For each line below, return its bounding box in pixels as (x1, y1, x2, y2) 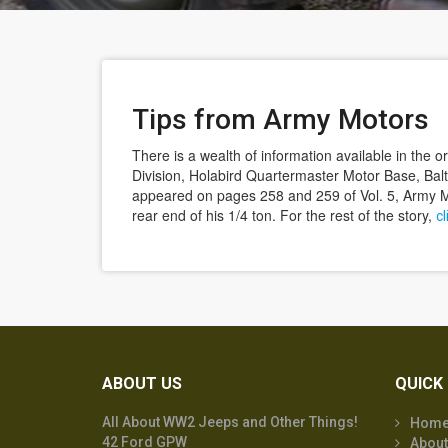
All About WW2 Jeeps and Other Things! (102, 414, 358, 430)
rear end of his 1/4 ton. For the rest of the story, (132, 205, 436, 225)
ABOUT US (102, 374, 182, 393)
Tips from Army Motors (132, 103, 429, 136)
